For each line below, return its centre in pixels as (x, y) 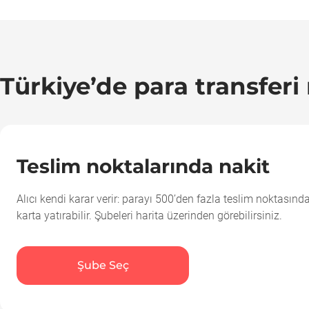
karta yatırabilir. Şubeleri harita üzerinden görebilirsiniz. (149, 216)
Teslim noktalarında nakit (143, 166)
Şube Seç (103, 265)
